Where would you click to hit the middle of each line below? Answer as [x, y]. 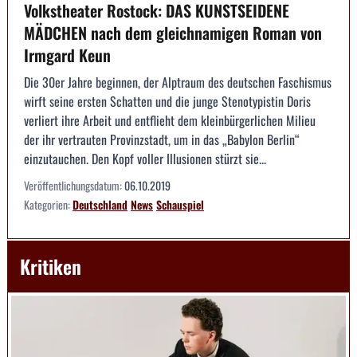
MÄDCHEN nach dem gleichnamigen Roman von [173, 32]
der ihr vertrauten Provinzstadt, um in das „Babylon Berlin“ [162, 139]
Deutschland [100, 204]
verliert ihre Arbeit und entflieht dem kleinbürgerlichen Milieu [170, 120]
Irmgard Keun [67, 55]
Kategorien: [48, 204]
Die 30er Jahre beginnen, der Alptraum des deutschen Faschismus [178, 82]
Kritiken [51, 266]
